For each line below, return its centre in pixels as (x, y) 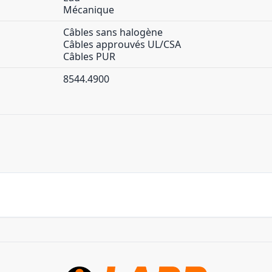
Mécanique (89, 10)
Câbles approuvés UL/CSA (122, 44)
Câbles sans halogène (113, 32)
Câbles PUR (89, 56)
